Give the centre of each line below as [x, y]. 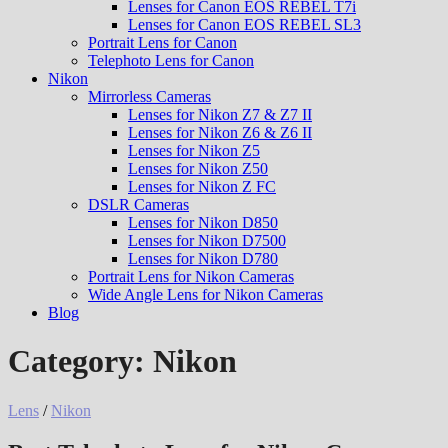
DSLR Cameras [138, 204]
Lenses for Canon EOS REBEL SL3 [244, 24]
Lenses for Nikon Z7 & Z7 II [220, 114]
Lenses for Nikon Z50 [198, 168]
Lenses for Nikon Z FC [202, 186]
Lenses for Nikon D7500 [207, 240]
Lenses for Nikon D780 [203, 258]
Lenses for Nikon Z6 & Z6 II [220, 132]
